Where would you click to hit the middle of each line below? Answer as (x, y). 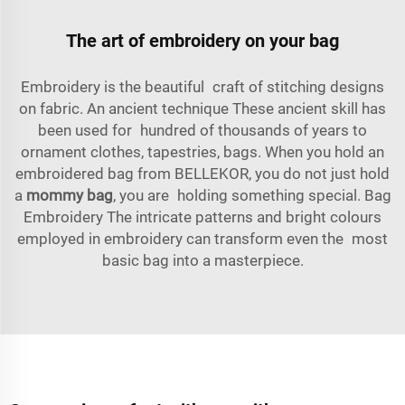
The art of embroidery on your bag (202, 40)
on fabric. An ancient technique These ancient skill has (202, 108)
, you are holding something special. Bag (252, 195)
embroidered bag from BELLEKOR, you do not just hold (202, 173)
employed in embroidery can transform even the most (202, 238)
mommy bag (69, 195)
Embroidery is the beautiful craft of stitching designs (202, 86)
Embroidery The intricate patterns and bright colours (202, 217)
